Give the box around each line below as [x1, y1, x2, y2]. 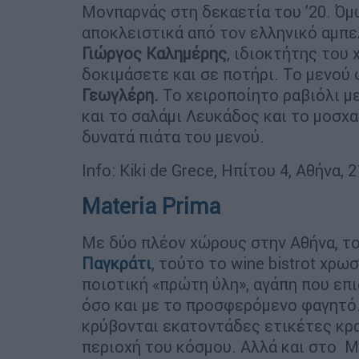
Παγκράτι [82, 252, 151, 273]
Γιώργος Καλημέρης [82, 42, 227, 63]
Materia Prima [82, 192, 220, 220]
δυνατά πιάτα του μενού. [82, 126, 264, 147]
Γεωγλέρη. [82, 84, 159, 105]
